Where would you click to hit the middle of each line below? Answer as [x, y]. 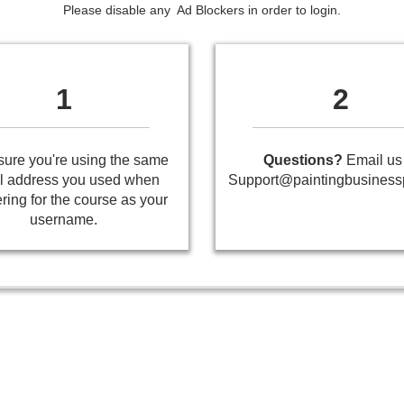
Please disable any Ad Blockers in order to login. [202, 10]
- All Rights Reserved [271, 323]
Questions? [303, 161]
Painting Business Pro [141, 323]
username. [64, 220]
